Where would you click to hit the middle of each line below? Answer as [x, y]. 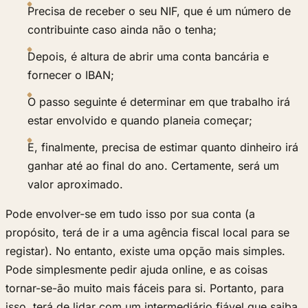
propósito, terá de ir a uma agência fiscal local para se [147, 233]
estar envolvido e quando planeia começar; [140, 121]
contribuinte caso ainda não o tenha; [122, 30]
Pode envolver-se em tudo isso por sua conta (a [130, 214]
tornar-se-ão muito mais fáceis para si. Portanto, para [145, 288]
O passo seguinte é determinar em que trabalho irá [159, 102]
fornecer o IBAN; [71, 75]
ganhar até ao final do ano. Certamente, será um [153, 166]
